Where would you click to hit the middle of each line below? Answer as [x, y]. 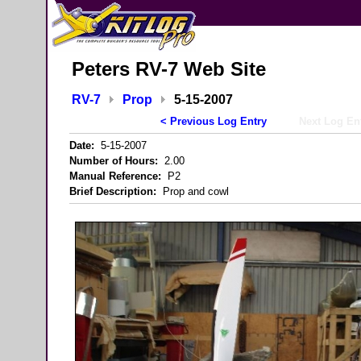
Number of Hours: [114, 161]
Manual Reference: [115, 176]
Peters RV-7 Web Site [169, 69]
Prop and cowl [193, 191]
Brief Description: [113, 191]
